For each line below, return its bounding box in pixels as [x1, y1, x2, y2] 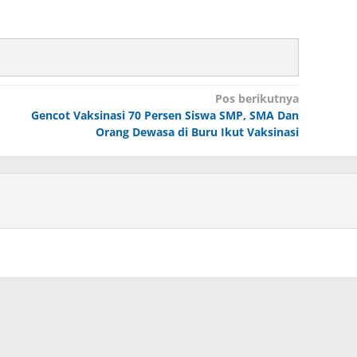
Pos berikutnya [214, 90, 299, 106]
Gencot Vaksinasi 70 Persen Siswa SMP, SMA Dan [30, 107, 299, 123]
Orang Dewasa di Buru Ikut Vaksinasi [95, 124, 299, 139]
